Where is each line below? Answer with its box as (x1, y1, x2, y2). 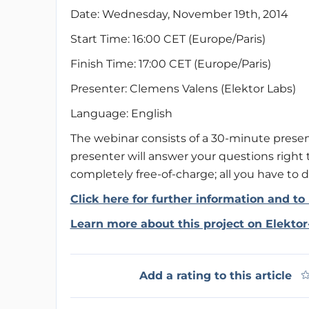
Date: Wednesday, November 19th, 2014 (70, 8, 288, 21)
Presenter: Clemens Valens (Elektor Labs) (70, 82, 296, 95)
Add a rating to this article (139, 269, 292, 282)
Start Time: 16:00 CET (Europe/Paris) (70, 32, 266, 46)
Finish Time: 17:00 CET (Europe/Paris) (70, 57, 271, 70)
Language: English (70, 107, 172, 120)
